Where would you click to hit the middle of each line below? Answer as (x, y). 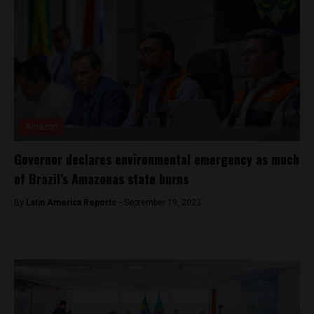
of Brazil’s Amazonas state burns (101, 178)
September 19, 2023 (163, 202)
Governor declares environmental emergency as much (157, 159)
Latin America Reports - (75, 202)
